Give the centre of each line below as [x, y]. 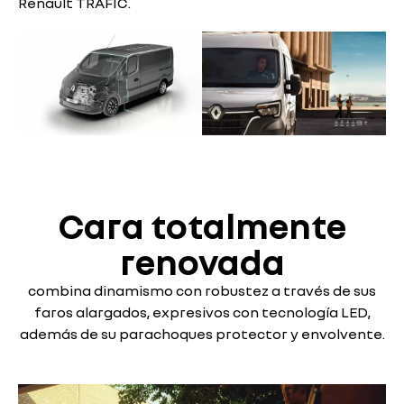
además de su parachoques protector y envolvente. [202, 334]
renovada [202, 262]
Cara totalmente [202, 226]
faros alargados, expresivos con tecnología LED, [202, 312]
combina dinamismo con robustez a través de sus [202, 291]
